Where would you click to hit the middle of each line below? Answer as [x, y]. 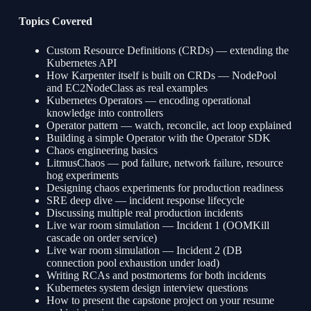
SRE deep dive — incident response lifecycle [145, 201]
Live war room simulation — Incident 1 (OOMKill [158, 226]
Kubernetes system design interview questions [147, 288]
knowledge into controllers [104, 113]
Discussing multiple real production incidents [144, 213]
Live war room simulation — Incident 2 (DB [144, 251]
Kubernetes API [81, 63]
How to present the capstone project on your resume [160, 301]
